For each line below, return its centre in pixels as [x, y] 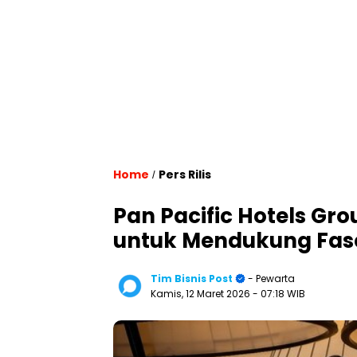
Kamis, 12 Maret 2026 [202, 294]
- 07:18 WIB [279, 294]
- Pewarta [270, 279]
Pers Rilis [185, 175]
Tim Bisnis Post [192, 279]
